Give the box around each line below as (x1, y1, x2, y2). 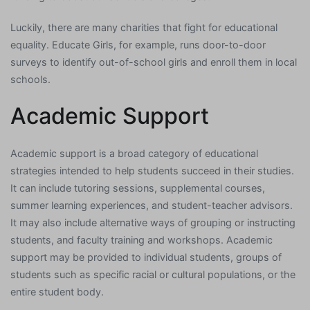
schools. (10, 73, 51, 85)
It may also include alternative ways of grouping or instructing (10, 216, 295, 228)
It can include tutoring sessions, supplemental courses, (10, 181, 265, 194)
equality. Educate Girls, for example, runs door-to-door (10, 38, 266, 51)
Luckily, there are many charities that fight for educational (10, 21, 277, 33)
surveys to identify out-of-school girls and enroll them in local (10, 55, 297, 68)
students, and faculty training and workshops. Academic (10, 233, 273, 246)
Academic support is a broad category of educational (10, 147, 258, 159)
